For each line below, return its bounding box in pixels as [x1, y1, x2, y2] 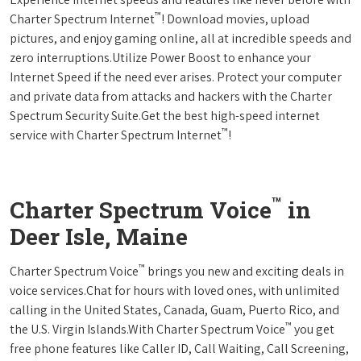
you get [292, 320, 334, 338]
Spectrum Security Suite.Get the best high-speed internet [10, 106, 320, 124]
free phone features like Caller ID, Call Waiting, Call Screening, [10, 339, 349, 357]
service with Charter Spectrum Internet [10, 126, 222, 143]
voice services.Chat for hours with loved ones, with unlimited [10, 281, 339, 299]
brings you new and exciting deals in [145, 262, 344, 280]
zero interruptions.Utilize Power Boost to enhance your [10, 48, 311, 66]
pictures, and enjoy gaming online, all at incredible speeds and [10, 29, 351, 47]
